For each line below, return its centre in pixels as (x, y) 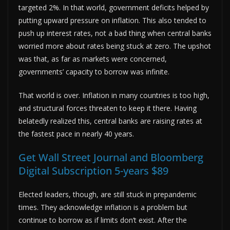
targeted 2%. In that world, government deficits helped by (114, 7)
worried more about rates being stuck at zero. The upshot (115, 46)
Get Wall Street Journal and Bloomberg (111, 157)
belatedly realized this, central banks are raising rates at (110, 121)
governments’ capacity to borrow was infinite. (94, 71)
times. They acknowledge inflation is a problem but (103, 207)
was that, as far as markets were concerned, (93, 59)
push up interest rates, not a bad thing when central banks (115, 33)
